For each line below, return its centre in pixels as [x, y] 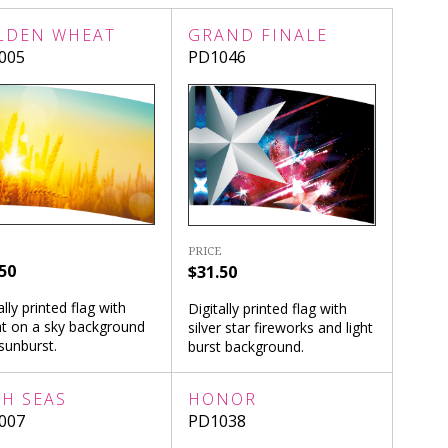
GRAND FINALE [258, 35]
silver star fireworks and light [281, 327]
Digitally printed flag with [268, 308]
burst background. [246, 346]
